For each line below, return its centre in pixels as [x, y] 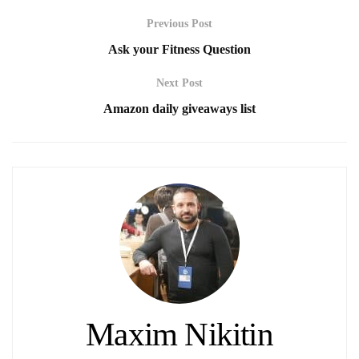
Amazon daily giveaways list [179, 108]
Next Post [179, 83]
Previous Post [179, 23]
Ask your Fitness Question [179, 49]
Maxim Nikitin [179, 334]
